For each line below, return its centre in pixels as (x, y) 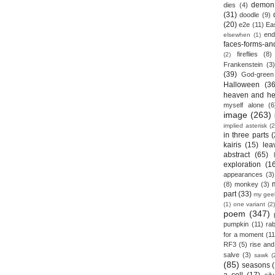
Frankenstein (243, 64)
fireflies (247, 54)
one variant (249, 204)
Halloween (242, 85)
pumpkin (236, 224)
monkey (246, 184)
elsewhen (237, 35)
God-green (257, 74)
